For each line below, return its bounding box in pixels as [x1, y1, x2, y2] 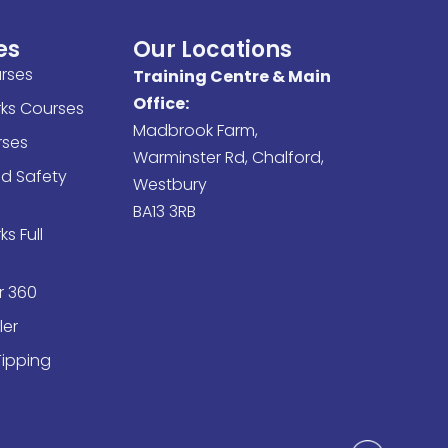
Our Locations [132, 34, 292, 66]
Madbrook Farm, [132, 119, 258, 143]
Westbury [132, 173, 207, 197]
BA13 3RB [132, 200, 196, 224]
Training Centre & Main [132, 65, 331, 89]
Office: [132, 92, 189, 116]
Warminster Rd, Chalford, [132, 146, 324, 170]
